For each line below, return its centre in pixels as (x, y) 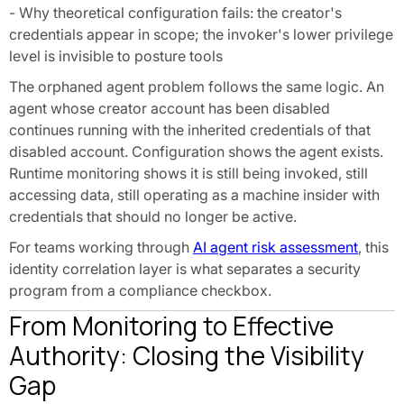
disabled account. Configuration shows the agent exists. (196, 151)
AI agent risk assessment (275, 247)
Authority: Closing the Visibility (187, 355)
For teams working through (101, 247)
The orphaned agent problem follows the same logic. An (197, 87)
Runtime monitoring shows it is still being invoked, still (188, 173)
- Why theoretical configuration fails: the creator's (175, 13)
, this (373, 247)
